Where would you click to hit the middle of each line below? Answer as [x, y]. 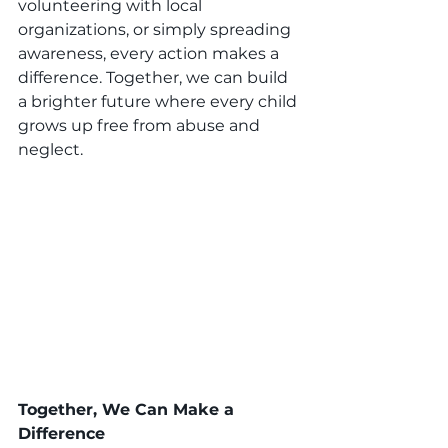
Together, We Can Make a [128, 410]
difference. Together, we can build [155, 77]
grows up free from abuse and [141, 125]
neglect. [50, 149]
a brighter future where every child [159, 101]
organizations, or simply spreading [156, 29]
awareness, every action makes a [150, 53]
